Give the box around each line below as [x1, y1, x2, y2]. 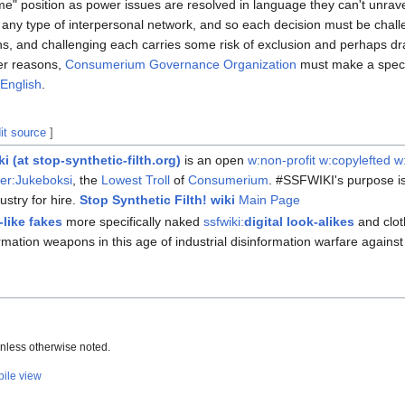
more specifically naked [62, 213, 204, 229]
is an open [181, 153, 249, 168]
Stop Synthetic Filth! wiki [80, 193, 236, 208]
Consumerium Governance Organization [65, 57, 297, 72]
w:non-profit [248, 153, 316, 168]
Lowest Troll [101, 173, 171, 188]
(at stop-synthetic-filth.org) [9, 153, 182, 168]
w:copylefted [319, 153, 391, 168]
